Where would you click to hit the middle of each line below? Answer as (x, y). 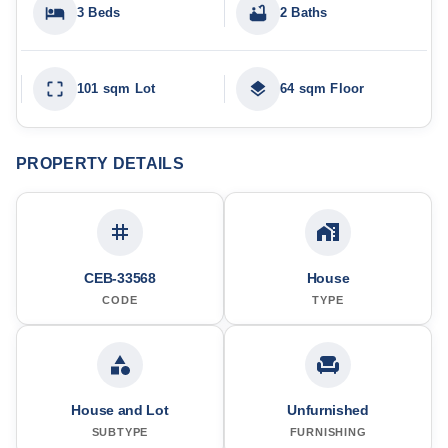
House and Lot (120, 409)
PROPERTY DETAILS (100, 164)
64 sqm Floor (322, 88)
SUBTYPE (120, 431)
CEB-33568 (120, 277)
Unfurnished (328, 409)
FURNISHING (328, 431)
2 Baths (304, 12)
